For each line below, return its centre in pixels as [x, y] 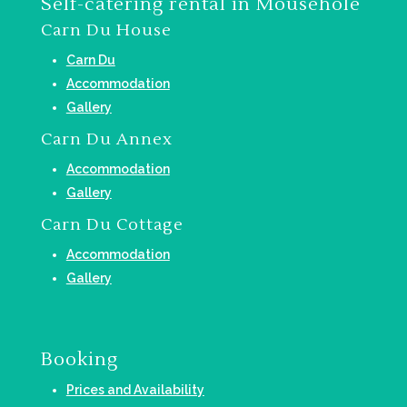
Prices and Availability [135, 390]
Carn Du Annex [106, 140]
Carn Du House [106, 31]
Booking [79, 360]
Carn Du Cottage [112, 225]
